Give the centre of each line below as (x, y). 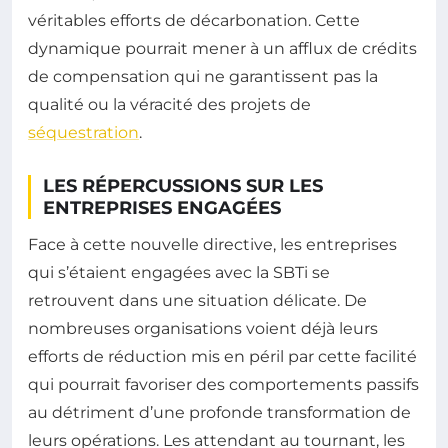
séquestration (83, 133)
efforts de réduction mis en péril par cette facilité (222, 357)
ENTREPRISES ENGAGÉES (162, 208)
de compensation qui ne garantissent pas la (203, 77)
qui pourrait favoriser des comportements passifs (223, 385)
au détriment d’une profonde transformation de (219, 413)
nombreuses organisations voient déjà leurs (203, 329)
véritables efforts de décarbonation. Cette (194, 21)
